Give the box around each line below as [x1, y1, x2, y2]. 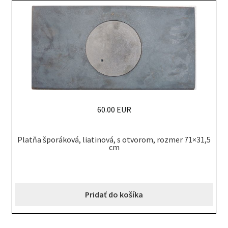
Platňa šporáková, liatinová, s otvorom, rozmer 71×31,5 [17, 134, 211, 145]
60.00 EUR [97, 104, 131, 115]
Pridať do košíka [85, 189, 143, 200]
